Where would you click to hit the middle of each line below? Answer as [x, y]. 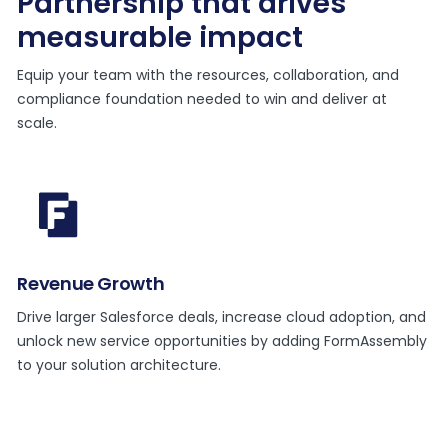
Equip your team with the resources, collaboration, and [208, 74]
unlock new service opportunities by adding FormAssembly [222, 340]
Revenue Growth [91, 283]
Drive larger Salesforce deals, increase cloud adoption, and [222, 316]
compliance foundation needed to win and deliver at [202, 98]
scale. [37, 122]
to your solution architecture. [119, 364]
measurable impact [160, 37]
